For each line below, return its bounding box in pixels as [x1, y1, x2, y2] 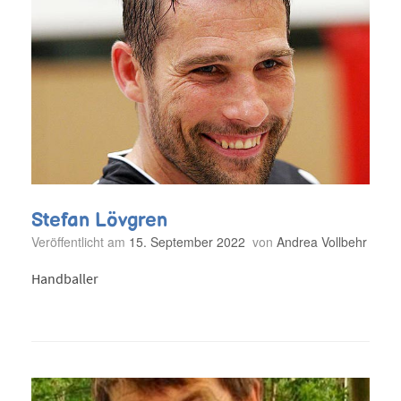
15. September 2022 [129, 232, 245, 251]
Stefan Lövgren [31, 209, 167, 230]
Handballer [31, 269, 98, 288]
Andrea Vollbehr [277, 232, 367, 251]
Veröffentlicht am [38, 232, 129, 251]
